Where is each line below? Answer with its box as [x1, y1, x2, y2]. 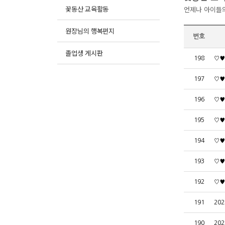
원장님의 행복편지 [65, 26, 115, 36]
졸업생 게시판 [65, 48, 103, 58]
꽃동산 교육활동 [65, 4, 109, 14]
